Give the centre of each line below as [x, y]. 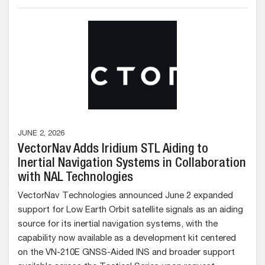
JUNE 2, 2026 [41, 134]
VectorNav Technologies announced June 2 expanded [125, 196]
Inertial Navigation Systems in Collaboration [132, 164]
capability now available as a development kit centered [127, 239]
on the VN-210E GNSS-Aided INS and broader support [126, 253]
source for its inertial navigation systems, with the [118, 224]
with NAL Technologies [75, 178]
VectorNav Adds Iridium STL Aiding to [113, 150]
